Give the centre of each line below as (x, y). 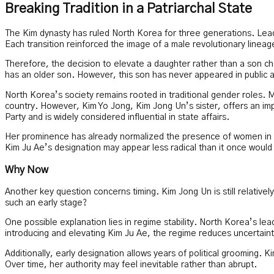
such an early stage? (46, 203)
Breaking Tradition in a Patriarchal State (128, 9)
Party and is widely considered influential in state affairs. (117, 117)
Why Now (27, 170)
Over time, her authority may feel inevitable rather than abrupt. (131, 265)
